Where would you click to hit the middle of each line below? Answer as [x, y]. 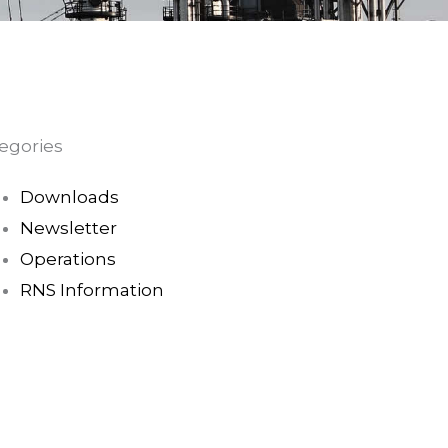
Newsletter [68, 228]
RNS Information [92, 290]
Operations [68, 259]
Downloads [69, 197]
